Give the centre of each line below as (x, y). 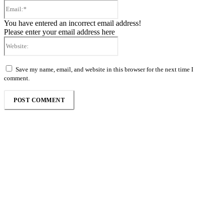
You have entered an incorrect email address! (73, 23)
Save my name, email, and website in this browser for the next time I (104, 70)
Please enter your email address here (59, 32)
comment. (17, 78)
